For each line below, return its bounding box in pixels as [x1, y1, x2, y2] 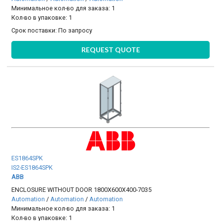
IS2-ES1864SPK [11, 164, 53, 172]
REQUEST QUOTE [81, 45, 140, 54]
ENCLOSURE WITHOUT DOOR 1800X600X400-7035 [11, 185, 152, 193]
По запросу [58, 26, 93, 34]
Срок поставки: [11, 26, 59, 34]
